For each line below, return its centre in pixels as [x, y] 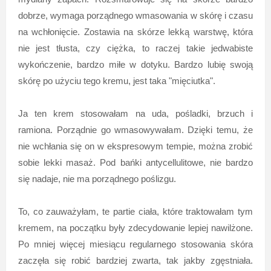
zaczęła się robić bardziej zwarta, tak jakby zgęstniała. [135, 261]
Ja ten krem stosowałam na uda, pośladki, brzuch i [135, 114]
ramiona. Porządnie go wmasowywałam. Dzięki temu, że [135, 130]
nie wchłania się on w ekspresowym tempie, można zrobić [135, 146]
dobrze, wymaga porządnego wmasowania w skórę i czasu [135, 16]
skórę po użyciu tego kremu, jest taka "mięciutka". [116, 81]
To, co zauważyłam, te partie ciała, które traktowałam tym [135, 212]
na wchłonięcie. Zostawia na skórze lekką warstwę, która [135, 32]
